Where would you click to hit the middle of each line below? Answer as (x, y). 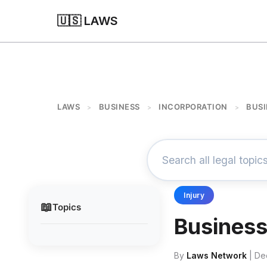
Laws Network (217, 255)
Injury (194, 195)
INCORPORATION (193, 107)
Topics (67, 207)
